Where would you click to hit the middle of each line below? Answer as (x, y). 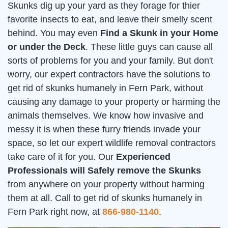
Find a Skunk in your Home (159, 33)
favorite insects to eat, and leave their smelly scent (110, 20)
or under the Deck (47, 47)
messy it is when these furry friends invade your (104, 130)
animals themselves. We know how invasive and (106, 116)
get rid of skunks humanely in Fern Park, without (105, 88)
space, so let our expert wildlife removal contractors (112, 143)
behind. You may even (54, 33)
